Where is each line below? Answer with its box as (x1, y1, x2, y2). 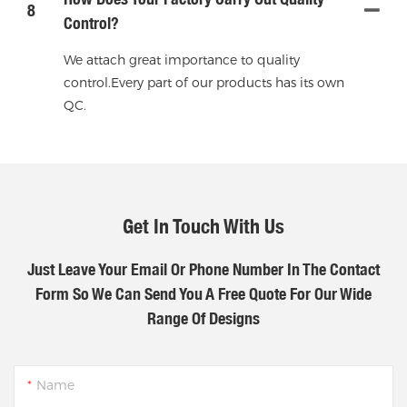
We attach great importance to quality (64, 51, 300, 68)
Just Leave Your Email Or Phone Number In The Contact (27, 260, 380, 280)
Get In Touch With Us (123, 214, 284, 239)
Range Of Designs (147, 309, 260, 329)
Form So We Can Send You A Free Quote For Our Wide (35, 284, 372, 304)
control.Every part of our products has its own (64, 74, 344, 91)
